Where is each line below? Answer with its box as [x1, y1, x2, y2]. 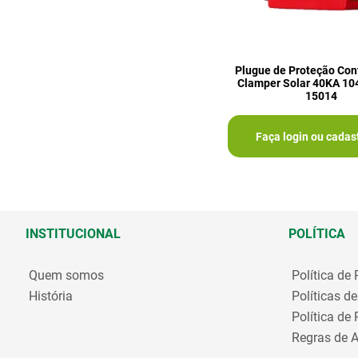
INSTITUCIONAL [26, 226, 121, 242]
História [29, 288, 73, 304]
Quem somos [29, 268, 104, 284]
